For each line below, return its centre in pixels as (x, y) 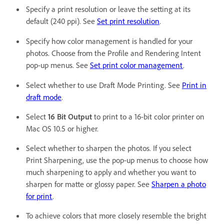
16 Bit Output (70, 117)
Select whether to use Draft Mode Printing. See (104, 85)
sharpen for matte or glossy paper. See (89, 184)
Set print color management (136, 65)
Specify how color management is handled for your (109, 41)
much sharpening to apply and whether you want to (111, 172)
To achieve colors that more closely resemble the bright (116, 216)
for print (39, 196)
